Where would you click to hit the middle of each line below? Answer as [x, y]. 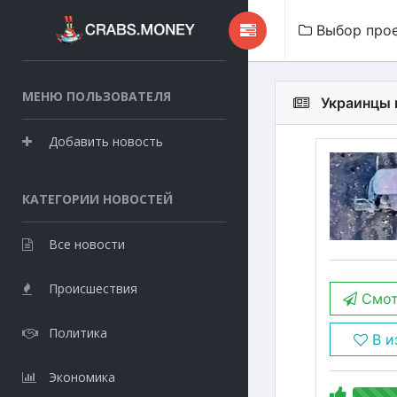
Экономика [82, 377]
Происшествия [93, 288]
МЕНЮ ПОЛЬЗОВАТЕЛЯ [97, 96]
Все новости [87, 244]
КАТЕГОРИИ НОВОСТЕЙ [97, 199]
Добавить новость [106, 141]
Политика [78, 333]
